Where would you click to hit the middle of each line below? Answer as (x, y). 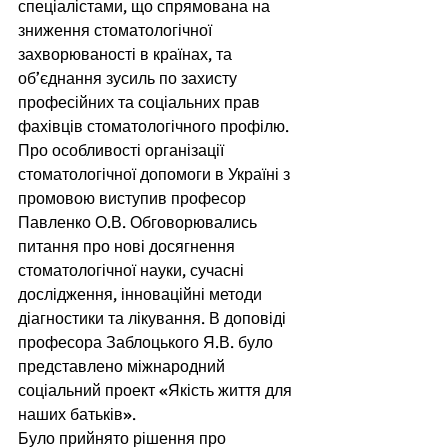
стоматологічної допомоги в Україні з (156, 175)
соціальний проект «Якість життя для (157, 391)
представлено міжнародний (123, 367)
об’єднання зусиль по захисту (129, 79)
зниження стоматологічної (117, 31)
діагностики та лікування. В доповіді (154, 319)
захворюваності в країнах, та (127, 55)
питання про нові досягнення (128, 247)
